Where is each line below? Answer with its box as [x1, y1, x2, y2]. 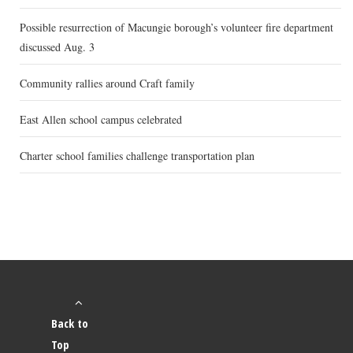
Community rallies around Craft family [20, 76, 195, 91]
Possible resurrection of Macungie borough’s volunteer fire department [20, 20, 333, 35]
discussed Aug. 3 [20, 39, 95, 55]
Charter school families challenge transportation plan [20, 148, 255, 164]
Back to [51, 315, 88, 332]
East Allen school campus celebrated [20, 112, 182, 128]
